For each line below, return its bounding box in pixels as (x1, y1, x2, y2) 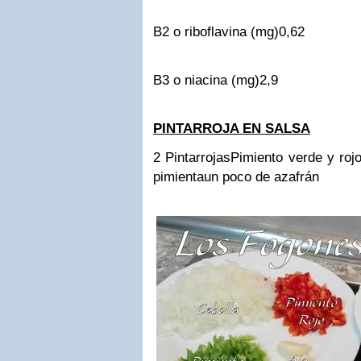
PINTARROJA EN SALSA (153, 121, 310, 136)
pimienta (153, 169, 204, 185)
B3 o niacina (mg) (153, 73, 259, 88)
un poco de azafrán (204, 169, 319, 185)
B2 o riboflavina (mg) (153, 24, 279, 39)
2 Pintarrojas (153, 150, 231, 165)
